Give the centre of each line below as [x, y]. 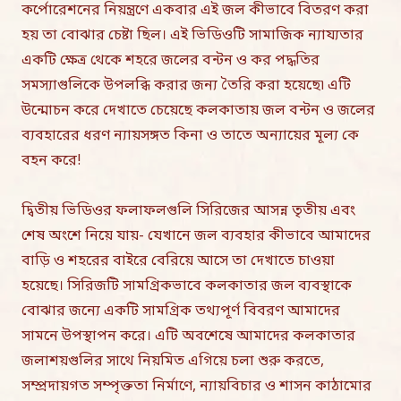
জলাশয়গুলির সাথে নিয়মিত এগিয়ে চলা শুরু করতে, [173, 362]
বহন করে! [51, 161]
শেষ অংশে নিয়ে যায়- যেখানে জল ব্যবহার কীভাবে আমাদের [196, 236]
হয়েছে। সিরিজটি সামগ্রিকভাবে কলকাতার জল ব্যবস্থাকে [187, 286]
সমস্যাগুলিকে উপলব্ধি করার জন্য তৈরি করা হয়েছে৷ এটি [186, 86]
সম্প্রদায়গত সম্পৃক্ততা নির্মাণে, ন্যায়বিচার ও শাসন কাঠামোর [196, 387]
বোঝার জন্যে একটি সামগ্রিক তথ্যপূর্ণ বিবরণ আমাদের [181, 311]
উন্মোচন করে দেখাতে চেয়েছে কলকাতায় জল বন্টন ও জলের [198, 111]
